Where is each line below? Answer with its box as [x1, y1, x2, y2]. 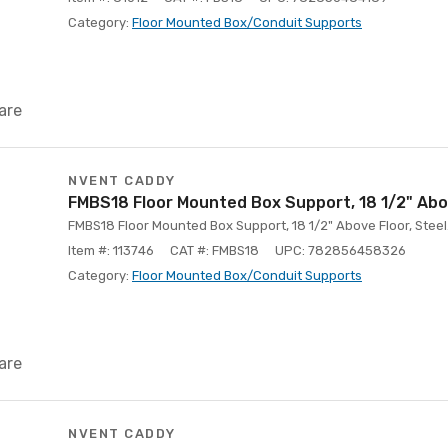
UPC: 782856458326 [275, 243, 406, 258]
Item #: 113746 [68, 243, 154, 258]
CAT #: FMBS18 [170, 243, 259, 258]
